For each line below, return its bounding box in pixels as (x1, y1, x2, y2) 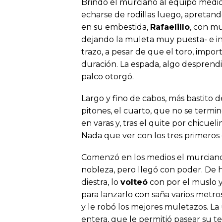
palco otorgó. (81, 71, 134, 81)
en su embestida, (81, 22, 150, 32)
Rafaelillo (150, 22, 190, 32)
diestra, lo (81, 177, 120, 187)
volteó (120, 177, 148, 187)
